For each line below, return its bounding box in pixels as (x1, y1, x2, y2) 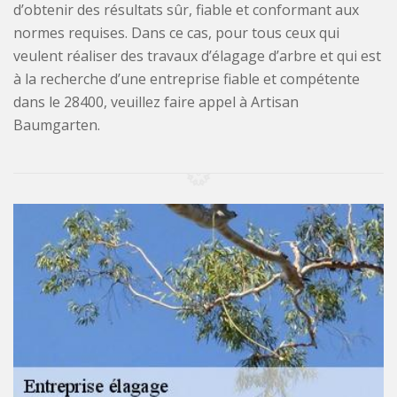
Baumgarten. (13, 114, 100, 135)
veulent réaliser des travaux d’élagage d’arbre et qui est (13, 45, 381, 66)
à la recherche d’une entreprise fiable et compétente (13, 68, 360, 89)
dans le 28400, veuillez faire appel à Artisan (13, 91, 299, 112)
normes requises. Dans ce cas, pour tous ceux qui (13, 22, 339, 43)
